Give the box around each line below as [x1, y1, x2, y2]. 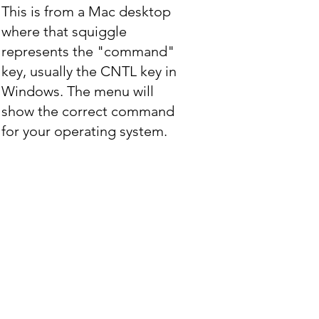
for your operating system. [1, 122, 167, 140]
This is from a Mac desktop [1, 3, 171, 20]
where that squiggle [1, 23, 127, 40]
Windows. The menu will [1, 83, 154, 100]
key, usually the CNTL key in [1, 63, 177, 80]
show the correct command [1, 103, 174, 120]
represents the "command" [1, 43, 174, 60]
